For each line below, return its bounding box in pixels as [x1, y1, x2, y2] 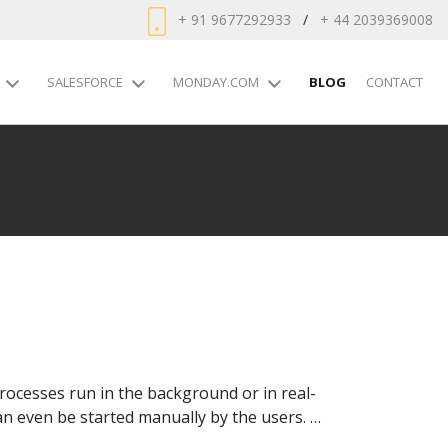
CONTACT [366, 73, 423, 91]
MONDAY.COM [173, 73, 259, 91]
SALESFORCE [47, 73, 123, 91]
